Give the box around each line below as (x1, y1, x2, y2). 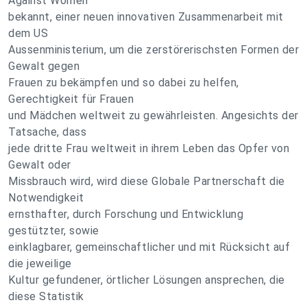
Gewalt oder (8, 158, 71, 171)
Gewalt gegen (8, 60, 79, 73)
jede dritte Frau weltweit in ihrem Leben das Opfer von (8, 142, 289, 155)
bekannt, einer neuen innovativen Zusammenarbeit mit (8, 10, 284, 23)
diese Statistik (8, 290, 84, 303)
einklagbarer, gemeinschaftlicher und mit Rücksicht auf (8, 241, 290, 254)
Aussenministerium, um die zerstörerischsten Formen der (8, 43, 299, 56)
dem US (8, 27, 48, 40)
